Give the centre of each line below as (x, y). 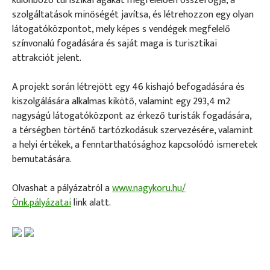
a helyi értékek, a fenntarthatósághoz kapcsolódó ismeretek (135, 145)
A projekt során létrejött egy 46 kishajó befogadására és (128, 87)
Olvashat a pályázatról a (62, 188)
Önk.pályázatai (42, 202)
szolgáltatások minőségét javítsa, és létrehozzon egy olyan (133, 14)
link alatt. (91, 202)
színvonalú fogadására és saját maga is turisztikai (115, 43)
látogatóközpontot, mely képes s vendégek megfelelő (121, 29)
